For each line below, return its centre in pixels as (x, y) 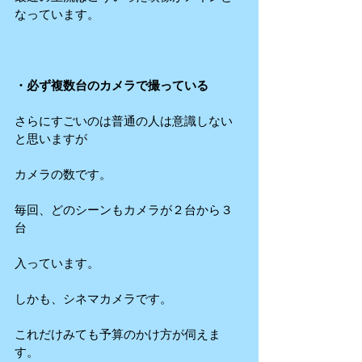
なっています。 (57, 15)
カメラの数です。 (63, 175)
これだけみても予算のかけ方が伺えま (118, 335)
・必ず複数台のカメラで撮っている (112, 86)
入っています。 (57, 263)
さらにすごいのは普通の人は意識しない (124, 121)
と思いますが (51, 139)
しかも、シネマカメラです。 (93, 299)
